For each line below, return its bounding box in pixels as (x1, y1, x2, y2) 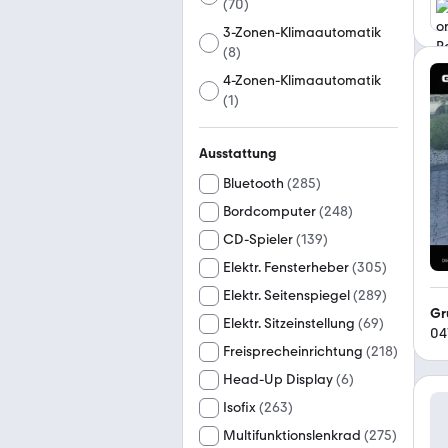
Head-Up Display (223, 371, 333, 388)
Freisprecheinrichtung (223, 343, 363, 360)
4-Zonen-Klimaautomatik (223, 72, 382, 89)
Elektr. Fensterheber (223, 259, 349, 276)
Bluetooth (223, 175, 284, 192)
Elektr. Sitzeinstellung (223, 315, 355, 332)
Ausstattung (199, 145, 277, 162)
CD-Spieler (223, 231, 293, 248)
